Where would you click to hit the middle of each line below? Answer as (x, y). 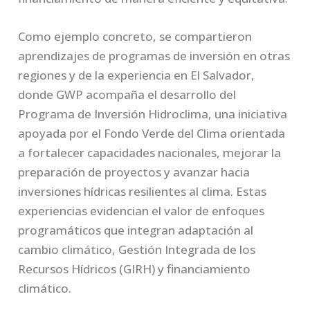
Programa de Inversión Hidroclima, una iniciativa (153, 113)
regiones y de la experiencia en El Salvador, (137, 75)
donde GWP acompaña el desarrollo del (127, 94)
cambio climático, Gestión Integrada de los (137, 249)
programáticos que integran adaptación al (136, 230)
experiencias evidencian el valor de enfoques (142, 210)
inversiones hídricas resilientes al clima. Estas (143, 191)
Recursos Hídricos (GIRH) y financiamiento (135, 268)
